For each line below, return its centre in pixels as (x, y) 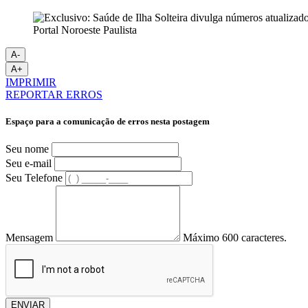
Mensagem (29, 238)
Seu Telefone (34, 178)
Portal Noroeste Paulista (85, 30)
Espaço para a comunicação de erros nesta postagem (108, 121)
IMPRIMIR (31, 82)
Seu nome (27, 149)
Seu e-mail (29, 164)
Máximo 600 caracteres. (235, 238)
